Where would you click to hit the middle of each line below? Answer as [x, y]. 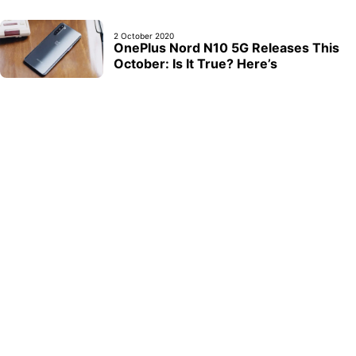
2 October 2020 [144, 36]
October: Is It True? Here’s [195, 64]
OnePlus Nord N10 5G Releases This [226, 48]
